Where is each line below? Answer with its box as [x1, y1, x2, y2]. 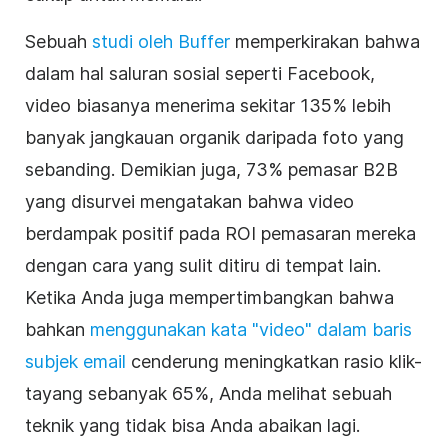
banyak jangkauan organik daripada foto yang [25, 126, 404, 148]
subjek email [25, 350, 126, 372]
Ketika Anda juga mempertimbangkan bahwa [25, 286, 394, 308]
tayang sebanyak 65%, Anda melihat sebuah [25, 382, 392, 404]
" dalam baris [305, 318, 412, 340]
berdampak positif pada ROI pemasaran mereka [25, 222, 416, 244]
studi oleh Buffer [92, 30, 230, 52]
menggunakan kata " [90, 318, 259, 340]
